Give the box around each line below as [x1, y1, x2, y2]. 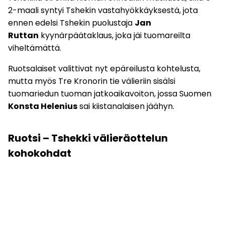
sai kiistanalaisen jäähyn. [77, 100, 174, 113]
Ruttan [8, 30, 39, 42]
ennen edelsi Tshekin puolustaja [8, 17, 135, 29]
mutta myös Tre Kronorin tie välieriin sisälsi [8, 75, 175, 87]
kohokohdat [8, 146, 71, 161]
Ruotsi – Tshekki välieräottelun [8, 131, 168, 146]
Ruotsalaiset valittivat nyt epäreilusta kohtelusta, [8, 63, 200, 75]
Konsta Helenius [8, 100, 77, 113]
